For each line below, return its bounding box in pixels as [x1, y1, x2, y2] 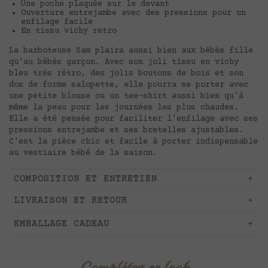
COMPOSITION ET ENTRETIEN [14, 173, 157, 184]
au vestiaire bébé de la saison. [9, 148, 157, 158]
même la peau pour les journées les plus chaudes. [9, 103, 239, 112]
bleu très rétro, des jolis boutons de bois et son [9, 69, 243, 78]
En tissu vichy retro [21, 26, 121, 36]
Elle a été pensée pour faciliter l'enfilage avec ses [9, 114, 258, 124]
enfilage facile [21, 17, 93, 27]
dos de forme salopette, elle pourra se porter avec [9, 80, 248, 90]
